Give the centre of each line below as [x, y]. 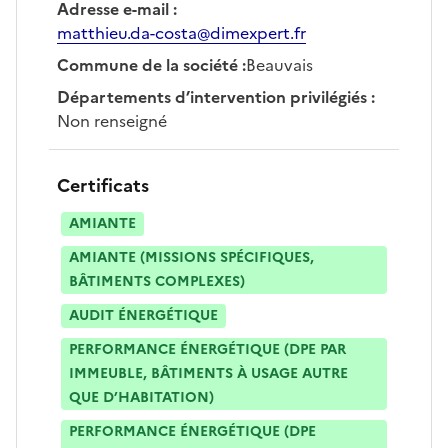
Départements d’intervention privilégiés [212, 96]
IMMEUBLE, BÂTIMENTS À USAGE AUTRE [208, 373]
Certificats [103, 185]
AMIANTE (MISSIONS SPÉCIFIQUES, [191, 257]
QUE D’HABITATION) [141, 397]
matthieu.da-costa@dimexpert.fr [181, 32]
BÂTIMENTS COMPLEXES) [157, 281]
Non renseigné [112, 120]
